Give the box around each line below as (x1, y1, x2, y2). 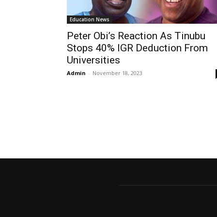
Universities (67, 54, 120, 66)
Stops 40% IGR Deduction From (67, 42, 208, 54)
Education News (70, 16, 109, 23)
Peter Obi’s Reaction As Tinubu (67, 30, 205, 42)
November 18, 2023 (93, 69, 142, 77)
